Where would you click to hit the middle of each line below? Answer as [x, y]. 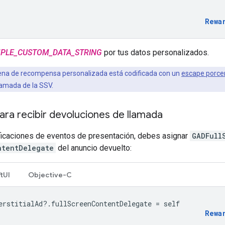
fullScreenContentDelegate [101, 203]
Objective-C [50, 175]
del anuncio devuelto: [94, 148]
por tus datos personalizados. [155, 52]
